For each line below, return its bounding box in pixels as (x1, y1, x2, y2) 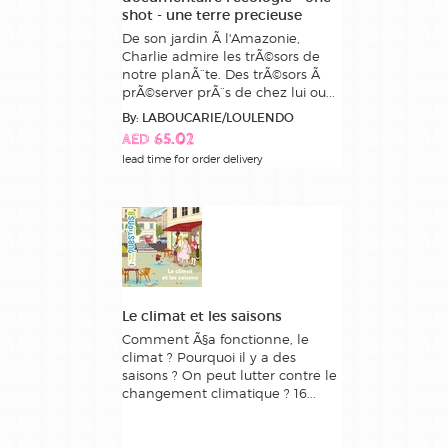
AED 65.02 (122, 132, 194, 150)
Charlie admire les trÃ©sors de (122, 48, 320, 65)
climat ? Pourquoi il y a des (122, 349, 296, 366)
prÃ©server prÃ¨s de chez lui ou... (122, 84, 335, 101)
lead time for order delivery (122, 152, 263, 167)
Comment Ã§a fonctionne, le (122, 331, 309, 348)
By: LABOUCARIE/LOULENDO (122, 110, 294, 126)
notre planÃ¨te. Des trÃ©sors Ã (122, 66, 320, 83)
